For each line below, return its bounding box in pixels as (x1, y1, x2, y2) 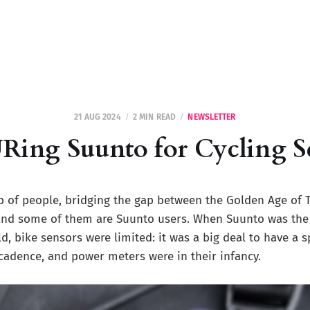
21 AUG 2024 (74, 112, 121, 122)
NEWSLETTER (188, 112, 236, 122)
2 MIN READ (132, 112, 176, 122)
